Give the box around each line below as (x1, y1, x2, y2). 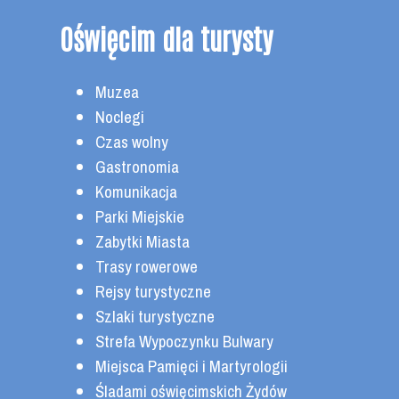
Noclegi (95, 106, 145, 129)
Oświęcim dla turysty (60, 20, 273, 56)
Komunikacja (95, 181, 178, 204)
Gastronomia (95, 156, 180, 179)
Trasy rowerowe (95, 256, 199, 279)
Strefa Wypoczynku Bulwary (95, 330, 274, 354)
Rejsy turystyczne (95, 281, 212, 304)
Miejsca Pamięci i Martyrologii (95, 355, 289, 379)
